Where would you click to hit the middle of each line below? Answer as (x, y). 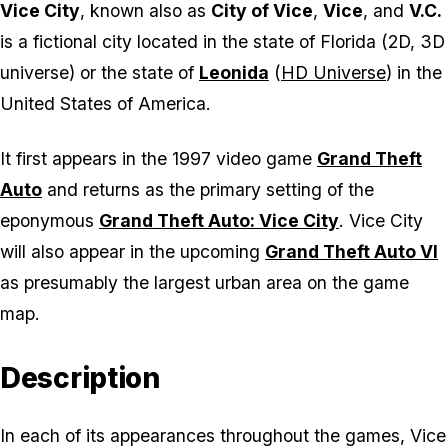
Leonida (234, 73)
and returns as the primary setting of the (208, 190)
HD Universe (333, 73)
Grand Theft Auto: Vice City (219, 221)
